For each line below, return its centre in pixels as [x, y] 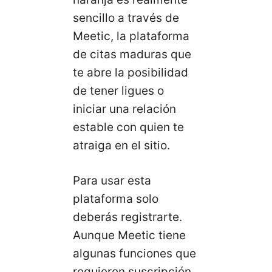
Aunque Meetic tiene [129, 235]
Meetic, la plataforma [131, 36]
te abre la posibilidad [131, 72]
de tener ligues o [118, 90]
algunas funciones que [134, 253]
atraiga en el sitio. [121, 145]
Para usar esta [112, 181]
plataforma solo [116, 199]
